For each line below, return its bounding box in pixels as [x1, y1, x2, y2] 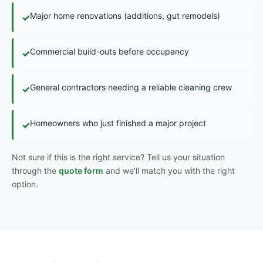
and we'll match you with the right [103, 166, 235, 176]
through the [12, 166, 59, 176]
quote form [59, 166, 103, 176]
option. [12, 179, 38, 189]
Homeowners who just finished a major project [30, 118, 206, 128]
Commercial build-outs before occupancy [30, 46, 189, 56]
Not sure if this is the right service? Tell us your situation [12, 152, 225, 162]
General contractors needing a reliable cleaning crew [30, 82, 232, 92]
